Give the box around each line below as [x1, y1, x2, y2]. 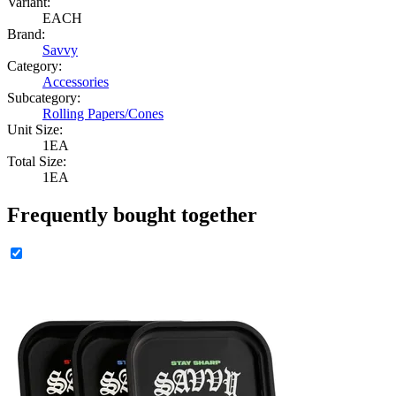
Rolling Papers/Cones [42, 106, 164, 122]
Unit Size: [7, 122, 63, 138]
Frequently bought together [7, 203, 257, 227]
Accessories [42, 74, 109, 90]
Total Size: [7, 154, 66, 170]
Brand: [7, 27, 45, 42]
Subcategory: [7, 90, 80, 106]
